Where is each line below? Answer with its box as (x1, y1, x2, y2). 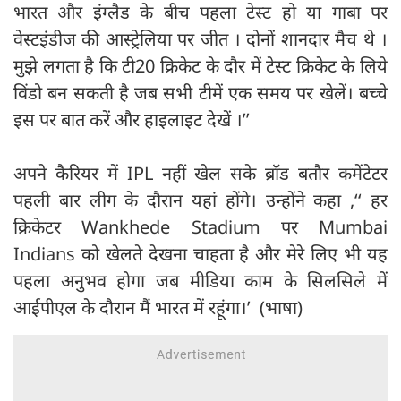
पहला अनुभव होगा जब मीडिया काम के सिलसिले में (13, 268, 388, 293)
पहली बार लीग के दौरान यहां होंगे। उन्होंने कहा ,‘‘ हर (13, 187, 388, 212)
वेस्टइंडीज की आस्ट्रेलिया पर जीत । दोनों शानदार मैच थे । (13, 26, 388, 51)
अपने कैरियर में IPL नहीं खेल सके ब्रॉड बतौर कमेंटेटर (13, 160, 388, 185)
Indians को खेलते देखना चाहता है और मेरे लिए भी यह (13, 241, 388, 266)
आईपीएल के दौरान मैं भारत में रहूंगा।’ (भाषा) (13, 294, 303, 320)
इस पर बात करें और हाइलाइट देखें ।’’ (13, 107, 250, 132)
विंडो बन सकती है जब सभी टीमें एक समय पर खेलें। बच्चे (13, 80, 388, 105)
